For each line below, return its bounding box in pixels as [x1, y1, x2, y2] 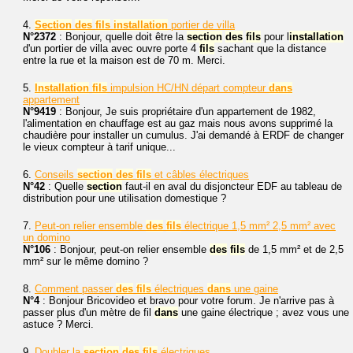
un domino [23, 231, 70, 243]
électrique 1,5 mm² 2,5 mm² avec [181, 219, 336, 232]
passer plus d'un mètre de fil [23, 306, 154, 318]
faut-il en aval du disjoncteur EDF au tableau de [122, 180, 342, 192]
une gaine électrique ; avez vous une [178, 306, 349, 318]
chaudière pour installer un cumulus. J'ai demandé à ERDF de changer [23, 128, 344, 141]
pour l [261, 30, 289, 43]
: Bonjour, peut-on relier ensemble [50, 243, 210, 255]
